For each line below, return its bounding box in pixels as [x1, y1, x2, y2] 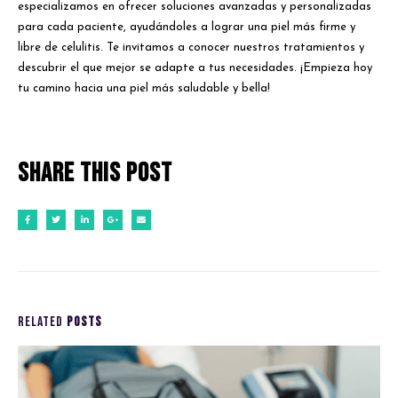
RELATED [18, 314, 67, 331]
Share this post [18, 156, 172, 189]
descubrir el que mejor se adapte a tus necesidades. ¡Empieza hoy [18, 62, 372, 75]
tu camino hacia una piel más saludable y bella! [18, 83, 270, 95]
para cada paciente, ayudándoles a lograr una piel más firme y [18, 21, 355, 34]
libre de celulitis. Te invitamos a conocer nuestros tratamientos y [18, 42, 364, 54]
